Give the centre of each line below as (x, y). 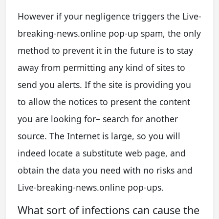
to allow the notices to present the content (104, 101)
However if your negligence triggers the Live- (109, 16)
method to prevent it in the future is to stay (105, 50)
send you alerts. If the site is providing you (104, 84)
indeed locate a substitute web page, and (102, 153)
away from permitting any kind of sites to (101, 67)
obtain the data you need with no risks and (105, 170)
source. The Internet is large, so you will (99, 136)
